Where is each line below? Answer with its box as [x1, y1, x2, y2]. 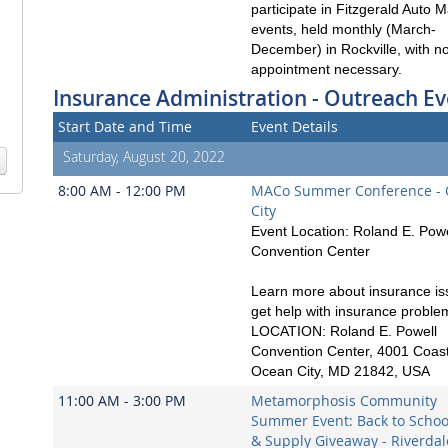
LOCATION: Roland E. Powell [251, 322, 437, 339]
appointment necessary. [251, 60, 410, 77]
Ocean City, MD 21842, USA [251, 362, 430, 379]
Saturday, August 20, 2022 [63, 146, 225, 166]
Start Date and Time [58, 116, 192, 136]
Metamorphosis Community [251, 390, 437, 410]
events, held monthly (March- [251, 20, 436, 37]
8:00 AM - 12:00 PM [58, 180, 186, 200]
